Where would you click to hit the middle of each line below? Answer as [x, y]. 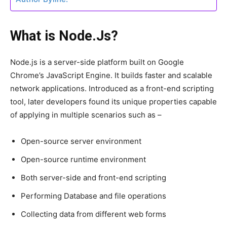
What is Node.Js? [64, 36]
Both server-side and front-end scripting [93, 178]
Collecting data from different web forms [93, 214]
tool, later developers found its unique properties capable [113, 102]
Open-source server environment [81, 141]
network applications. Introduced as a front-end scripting [112, 89]
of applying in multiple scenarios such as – [86, 115]
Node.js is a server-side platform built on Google [97, 62]
